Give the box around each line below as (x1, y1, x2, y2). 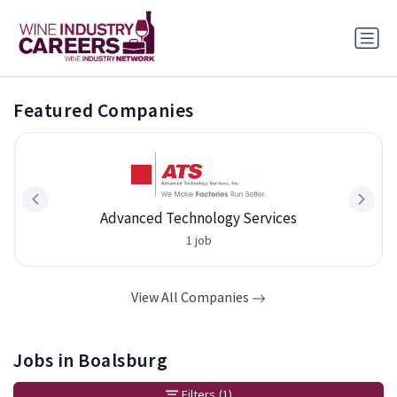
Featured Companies (13, 97, 194, 122)
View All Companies (131, 287, 252, 306)
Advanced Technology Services (100, 207, 297, 228)
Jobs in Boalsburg (13, 347, 168, 372)
